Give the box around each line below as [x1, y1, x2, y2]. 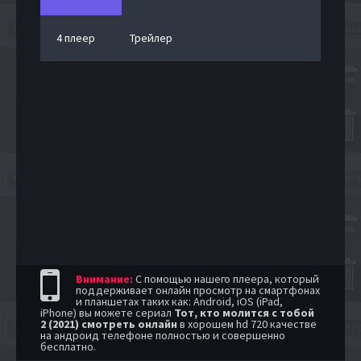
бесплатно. [40, 338, 96, 354]
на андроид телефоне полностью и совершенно [40, 327, 285, 342]
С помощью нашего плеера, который [133, 271, 319, 286]
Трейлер [130, 30, 172, 45]
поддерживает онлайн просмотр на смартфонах [76, 282, 320, 297]
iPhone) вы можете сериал [40, 305, 174, 320]
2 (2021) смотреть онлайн [40, 316, 177, 331]
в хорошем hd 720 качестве [177, 316, 317, 331]
